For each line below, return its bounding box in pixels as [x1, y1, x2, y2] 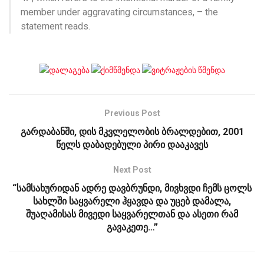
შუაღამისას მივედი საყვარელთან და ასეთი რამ [26, 209, 238, 220]
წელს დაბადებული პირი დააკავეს [56, 139, 208, 151]
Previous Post [104, 108, 160, 118]
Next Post [113, 165, 151, 175]
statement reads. [21, 20, 90, 32]
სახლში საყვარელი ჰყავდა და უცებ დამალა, [33, 196, 231, 207]
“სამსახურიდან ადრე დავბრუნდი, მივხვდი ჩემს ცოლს [12, 183, 252, 194]
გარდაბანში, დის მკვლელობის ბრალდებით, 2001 [20, 126, 244, 138]
